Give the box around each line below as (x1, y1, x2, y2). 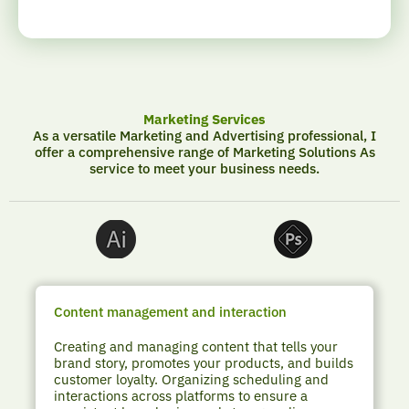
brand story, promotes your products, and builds (54, 353, 354, 372)
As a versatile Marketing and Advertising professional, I (33, 127, 376, 145)
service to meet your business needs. (89, 160, 320, 178)
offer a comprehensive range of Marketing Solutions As (34, 143, 375, 162)
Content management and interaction (54, 302, 288, 320)
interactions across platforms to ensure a (54, 386, 309, 404)
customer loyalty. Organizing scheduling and (54, 370, 330, 388)
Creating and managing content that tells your (54, 337, 339, 355)
